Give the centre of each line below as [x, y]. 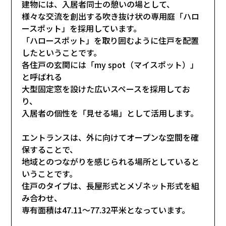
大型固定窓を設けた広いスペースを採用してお [106, 89]
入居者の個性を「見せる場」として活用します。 [110, 113]
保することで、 [50, 149]
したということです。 [62, 52]
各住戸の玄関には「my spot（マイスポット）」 [110, 64]
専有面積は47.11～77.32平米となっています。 [106, 210]
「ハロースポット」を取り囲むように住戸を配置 [110, 40]
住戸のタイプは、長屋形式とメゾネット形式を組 [111, 185]
